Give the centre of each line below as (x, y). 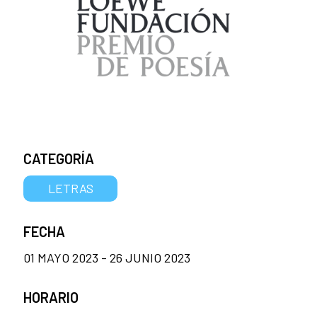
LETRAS (70, 188)
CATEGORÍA (59, 158)
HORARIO (51, 297)
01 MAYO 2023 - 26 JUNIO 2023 (107, 257)
